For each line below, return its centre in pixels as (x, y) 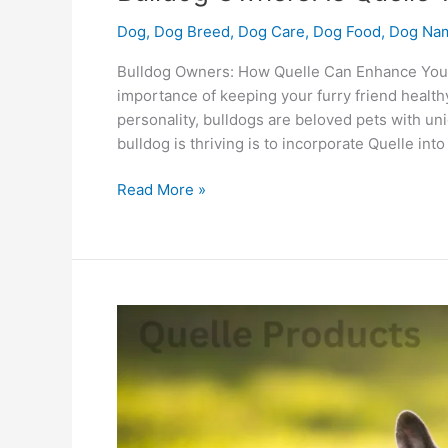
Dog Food (347, 31)
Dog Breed (192, 31)
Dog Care (271, 31)
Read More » (161, 190)
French (141, 364)
